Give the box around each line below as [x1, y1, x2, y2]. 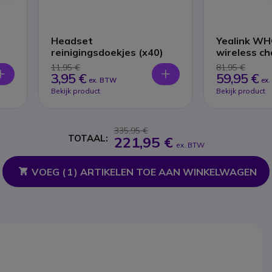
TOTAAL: [67, 132, 108, 144]
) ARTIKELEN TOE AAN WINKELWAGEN [73, 166, 257, 178]
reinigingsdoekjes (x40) [50, 46, 163, 59]
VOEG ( [31, 166, 66, 178]
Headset [50, 35, 93, 47]
